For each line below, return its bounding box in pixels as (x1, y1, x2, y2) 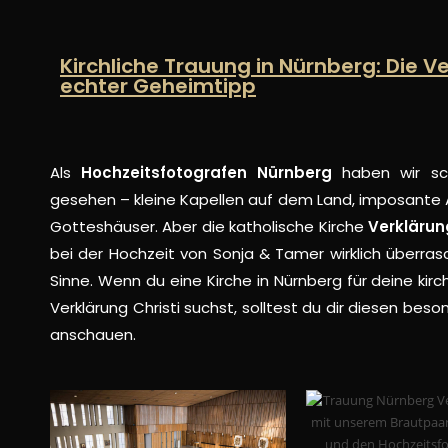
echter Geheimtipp (60, 71, 256, 100)
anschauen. (50, 323, 136, 345)
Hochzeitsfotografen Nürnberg (81, 161, 333, 183)
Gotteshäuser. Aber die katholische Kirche (50, 215, 369, 237)
